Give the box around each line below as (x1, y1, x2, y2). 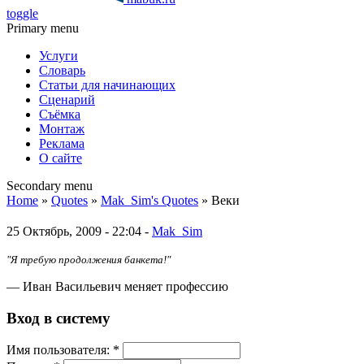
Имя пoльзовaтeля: (6, 343, 113, 357)
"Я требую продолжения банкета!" (6, 253, 171, 266)
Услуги (39, 49, 78, 63)
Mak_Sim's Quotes (101, 193, 198, 207)
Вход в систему (6, 309, 110, 327)
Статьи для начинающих (39, 78, 175, 92)
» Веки (198, 193, 240, 207)
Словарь (39, 63, 85, 77)
